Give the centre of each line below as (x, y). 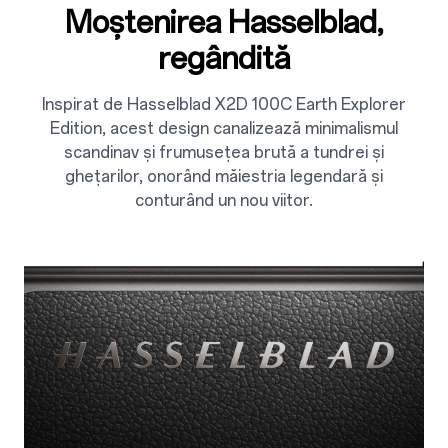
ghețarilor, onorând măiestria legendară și (224, 176)
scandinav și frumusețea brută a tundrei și (224, 152)
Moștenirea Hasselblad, (224, 22)
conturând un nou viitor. (224, 200)
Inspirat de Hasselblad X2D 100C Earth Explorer (224, 104)
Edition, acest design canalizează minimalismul (224, 128)
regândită (224, 58)
